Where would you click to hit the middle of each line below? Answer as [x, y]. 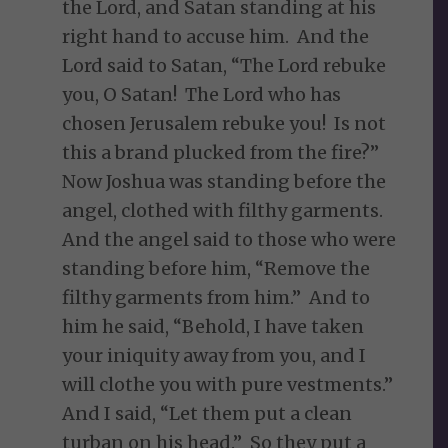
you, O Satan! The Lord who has [202, 95]
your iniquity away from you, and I [214, 356]
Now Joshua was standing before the [224, 182]
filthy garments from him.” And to [216, 298]
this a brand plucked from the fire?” [223, 153]
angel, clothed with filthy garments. [225, 211]
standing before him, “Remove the [216, 269]
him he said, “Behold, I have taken [213, 327]
